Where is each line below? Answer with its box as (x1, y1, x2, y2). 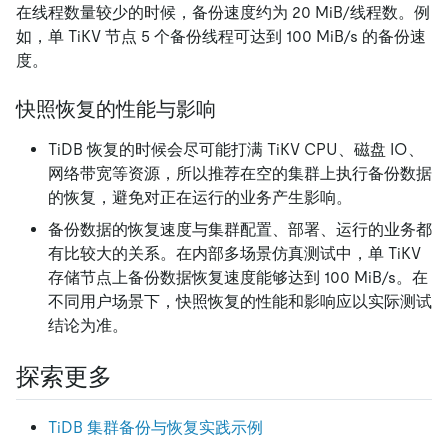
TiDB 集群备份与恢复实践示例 (48, 418, 263, 437)
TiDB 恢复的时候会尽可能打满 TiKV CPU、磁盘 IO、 (48, 139, 424, 159)
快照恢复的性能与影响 (16, 97, 216, 120)
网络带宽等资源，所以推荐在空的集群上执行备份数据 (48, 163, 432, 183)
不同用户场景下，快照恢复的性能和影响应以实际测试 (48, 291, 432, 311)
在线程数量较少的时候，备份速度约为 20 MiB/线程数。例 (16, 2, 430, 22)
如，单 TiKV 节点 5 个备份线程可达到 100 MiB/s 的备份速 (16, 26, 426, 46)
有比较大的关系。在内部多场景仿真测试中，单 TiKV (48, 243, 421, 263)
